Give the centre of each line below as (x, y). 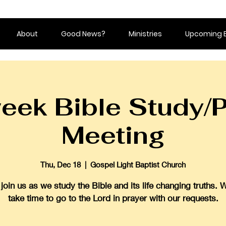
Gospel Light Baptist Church (138, 164)
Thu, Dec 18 (61, 164)
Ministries (145, 34)
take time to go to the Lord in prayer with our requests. (113, 198)
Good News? (83, 34)
